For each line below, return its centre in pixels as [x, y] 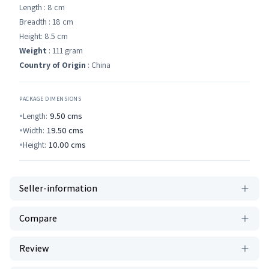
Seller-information [58, 188]
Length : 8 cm [42, 7]
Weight [33, 50]
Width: [34, 130]
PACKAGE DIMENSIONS [50, 99]
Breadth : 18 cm [46, 22]
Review [34, 248]
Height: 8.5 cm [44, 36]
